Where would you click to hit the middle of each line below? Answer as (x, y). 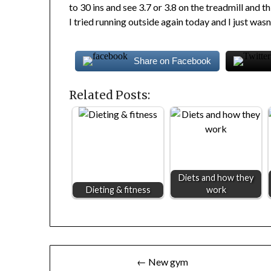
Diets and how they (216, 178)
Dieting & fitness (118, 190)
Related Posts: (110, 96)
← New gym (163, 262)
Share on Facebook (173, 61)
